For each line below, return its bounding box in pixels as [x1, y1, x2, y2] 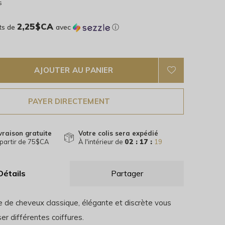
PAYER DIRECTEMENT [28, 96, 110, 106]
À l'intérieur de [78, 138, 125, 146]
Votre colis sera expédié [78, 129, 158, 137]
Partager [110, 168, 143, 178]
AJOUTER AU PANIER [34, 65, 114, 75]
